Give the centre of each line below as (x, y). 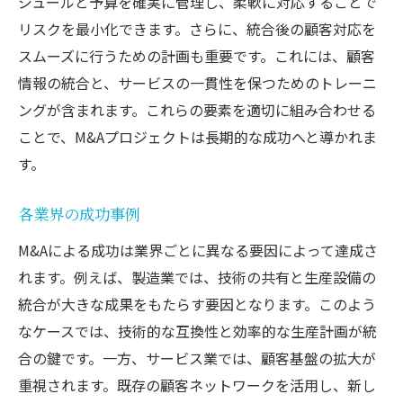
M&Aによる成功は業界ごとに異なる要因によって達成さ (198, 250)
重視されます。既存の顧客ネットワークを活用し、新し (197, 385)
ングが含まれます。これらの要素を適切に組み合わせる (197, 109)
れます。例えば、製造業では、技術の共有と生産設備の (197, 277)
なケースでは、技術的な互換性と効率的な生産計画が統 (197, 331)
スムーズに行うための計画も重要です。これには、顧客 (197, 55)
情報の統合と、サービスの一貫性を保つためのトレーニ (197, 82)
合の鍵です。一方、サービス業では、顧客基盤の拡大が (197, 358)
